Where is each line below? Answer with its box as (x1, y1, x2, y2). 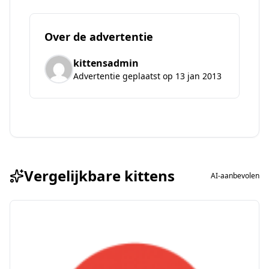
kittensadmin (73, 56, 139, 70)
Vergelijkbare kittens (24, 166, 175, 186)
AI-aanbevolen (211, 171, 259, 181)
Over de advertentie (44, 29, 153, 44)
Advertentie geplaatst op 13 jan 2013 (73, 70, 222, 82)
